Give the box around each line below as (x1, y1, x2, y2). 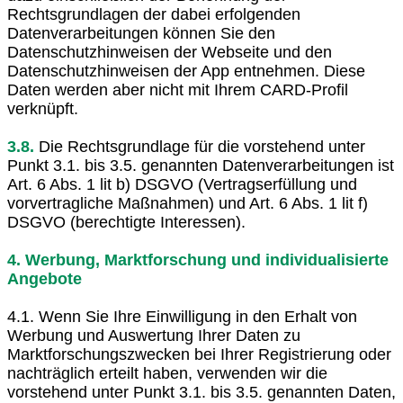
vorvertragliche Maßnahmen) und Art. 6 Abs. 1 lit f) (7, 193, 368, 212)
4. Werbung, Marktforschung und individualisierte (7, 250, 389, 269)
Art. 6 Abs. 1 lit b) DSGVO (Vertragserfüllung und (7, 175, 357, 193)
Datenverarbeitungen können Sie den (7, 23, 275, 42)
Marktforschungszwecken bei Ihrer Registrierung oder (7, 345, 391, 363)
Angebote (7, 269, 82, 288)
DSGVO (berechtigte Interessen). (7, 212, 246, 231)
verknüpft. (7, 99, 78, 118)
